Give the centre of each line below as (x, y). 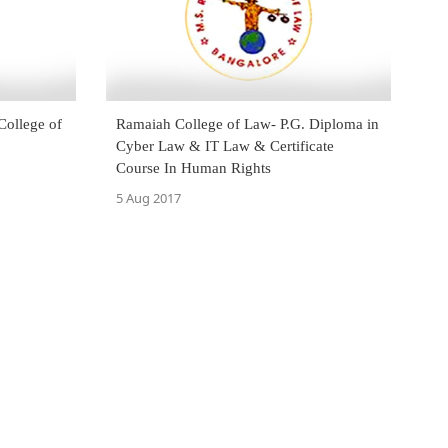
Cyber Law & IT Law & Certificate (225, 145)
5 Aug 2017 (148, 197)
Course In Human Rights (193, 167)
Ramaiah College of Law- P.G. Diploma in (247, 123)
